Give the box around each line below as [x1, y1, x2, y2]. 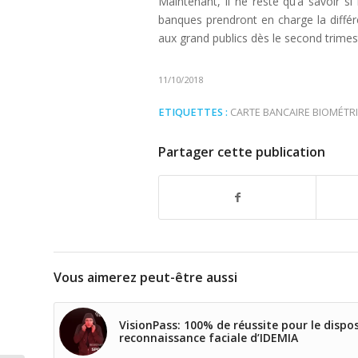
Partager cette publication [158, 143, 325, 161]
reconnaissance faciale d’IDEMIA [119, 330, 298, 346]
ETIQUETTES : [158, 105, 228, 120]
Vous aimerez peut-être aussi [54, 268, 237, 287]
